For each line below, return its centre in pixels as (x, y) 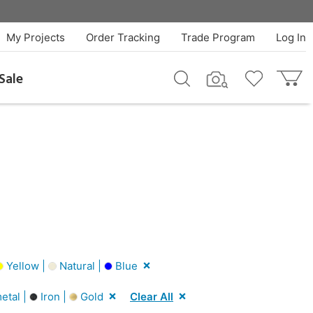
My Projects (35, 37)
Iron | (53, 296)
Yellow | (26, 265)
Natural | (80, 265)
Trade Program (218, 37)
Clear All (152, 296)
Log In (291, 37)
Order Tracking (123, 37)
